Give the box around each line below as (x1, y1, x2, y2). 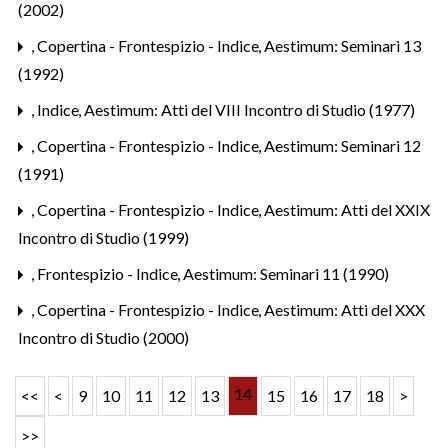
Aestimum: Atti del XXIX (264, 199, 430, 219)
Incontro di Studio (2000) (18, 327, 189, 347)
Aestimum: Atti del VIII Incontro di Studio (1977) (84, 99, 415, 119)
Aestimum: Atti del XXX (264, 299, 425, 319)
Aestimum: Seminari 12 (264, 135, 421, 155)
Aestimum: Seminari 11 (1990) (183, 263, 389, 283)
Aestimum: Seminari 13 (264, 35, 421, 55)
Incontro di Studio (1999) (18, 227, 189, 247)
